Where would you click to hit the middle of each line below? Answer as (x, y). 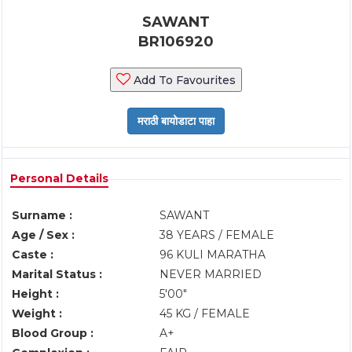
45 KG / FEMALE (205, 313)
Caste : (33, 255)
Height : (35, 294)
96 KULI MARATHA (213, 255)
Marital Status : (57, 274)
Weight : (37, 313)
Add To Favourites (183, 80)
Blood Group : (53, 333)
